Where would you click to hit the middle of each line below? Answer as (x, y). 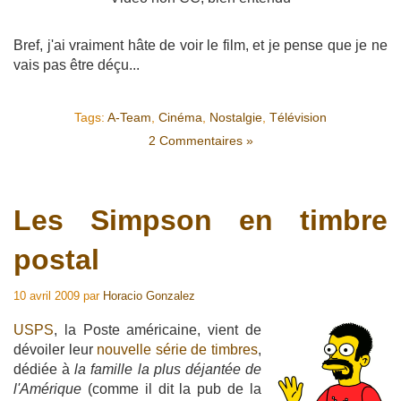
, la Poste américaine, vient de (158, 330)
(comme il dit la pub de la (171, 389)
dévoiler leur (55, 350)
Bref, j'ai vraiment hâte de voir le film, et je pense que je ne (200, 46)
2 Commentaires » (200, 141)
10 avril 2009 (47, 296)
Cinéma (180, 118)
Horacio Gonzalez (149, 296)
